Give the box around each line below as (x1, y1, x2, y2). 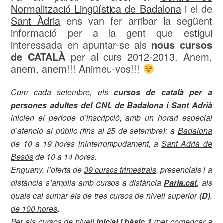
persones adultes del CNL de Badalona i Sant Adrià (11, 99, 212, 111)
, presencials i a (156, 164, 212, 175)
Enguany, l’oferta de (11, 164, 84, 175)
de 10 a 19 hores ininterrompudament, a (11, 138, 162, 149)
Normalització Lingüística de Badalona (11, 1, 181, 16)
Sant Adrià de (161, 138, 212, 149)
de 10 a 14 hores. (33, 151, 97, 162)
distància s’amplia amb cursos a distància (11, 177, 164, 188)
